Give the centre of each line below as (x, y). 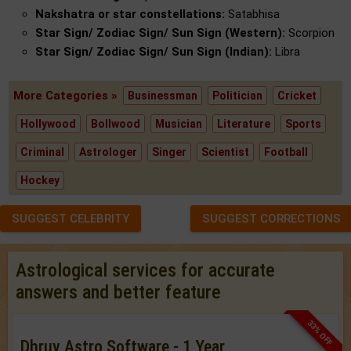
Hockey (40, 181)
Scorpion (310, 33)
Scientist (226, 152)
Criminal (43, 152)
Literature (244, 124)
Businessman (163, 96)
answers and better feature (118, 293)
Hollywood (49, 124)
